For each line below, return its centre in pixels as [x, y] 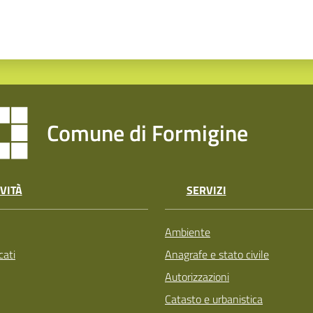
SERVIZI [206, 190]
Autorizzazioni [197, 276]
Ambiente [188, 232]
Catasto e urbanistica [214, 299]
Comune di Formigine [148, 133]
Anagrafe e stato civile [217, 254]
